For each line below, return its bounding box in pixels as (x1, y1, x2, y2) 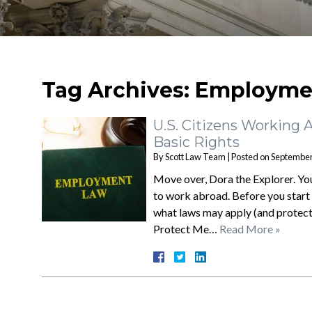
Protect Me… (153, 222, 219, 235)
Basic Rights (153, 134, 240, 150)
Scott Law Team (165, 151, 226, 162)
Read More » (219, 222, 281, 235)
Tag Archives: (42, 77, 195, 103)
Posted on (231, 151, 271, 162)
